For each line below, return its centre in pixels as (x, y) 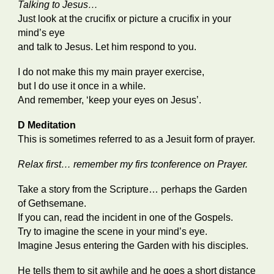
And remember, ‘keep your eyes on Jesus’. (110, 100)
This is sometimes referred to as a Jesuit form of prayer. (137, 139)
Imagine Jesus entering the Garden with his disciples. (133, 246)
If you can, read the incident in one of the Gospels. (126, 217)
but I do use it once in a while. (83, 86)
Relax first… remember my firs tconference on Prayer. (133, 164)
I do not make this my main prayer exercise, (113, 72)
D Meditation (48, 125)
